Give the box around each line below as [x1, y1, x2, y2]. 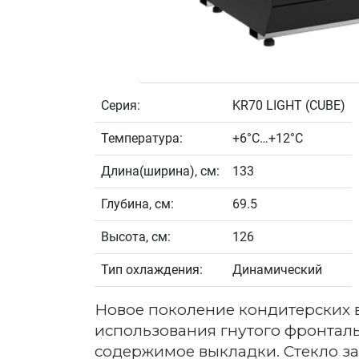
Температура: [101, 131, 183, 147]
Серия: [101, 98, 140, 114]
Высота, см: [101, 229, 171, 245]
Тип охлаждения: [101, 262, 203, 278]
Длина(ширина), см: [101, 163, 220, 179]
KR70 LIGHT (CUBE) [232, 98, 345, 114]
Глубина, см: [101, 196, 174, 212]
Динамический [232, 262, 322, 278]
